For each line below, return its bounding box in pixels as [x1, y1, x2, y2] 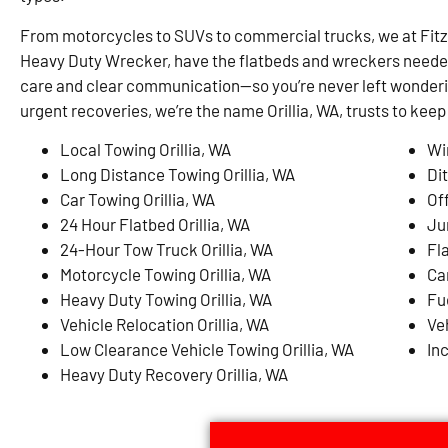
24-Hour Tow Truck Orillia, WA [60, 239, 273, 260]
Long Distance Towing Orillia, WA [60, 164, 295, 185]
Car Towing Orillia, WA [60, 189, 215, 210]
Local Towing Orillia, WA [60, 139, 231, 160]
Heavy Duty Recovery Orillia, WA [60, 364, 288, 385]
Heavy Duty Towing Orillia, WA [60, 289, 272, 310]
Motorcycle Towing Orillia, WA [60, 264, 271, 285]
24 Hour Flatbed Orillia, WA [60, 214, 250, 235]
